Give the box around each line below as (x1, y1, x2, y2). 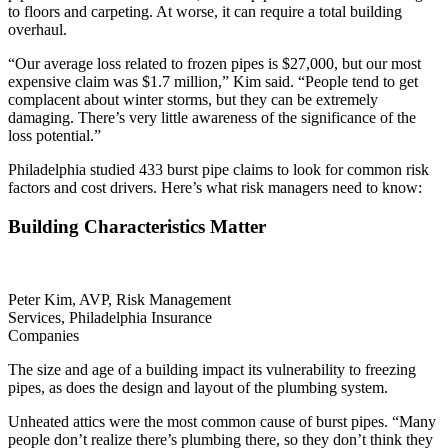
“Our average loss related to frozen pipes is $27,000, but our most (8, 55, 421, 73)
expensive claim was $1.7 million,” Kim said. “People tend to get (8, 73, 418, 91)
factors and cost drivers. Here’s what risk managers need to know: (8, 179, 422, 197)
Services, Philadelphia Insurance (8, 308, 212, 326)
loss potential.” (8, 127, 101, 145)
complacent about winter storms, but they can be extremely (8, 91, 378, 109)
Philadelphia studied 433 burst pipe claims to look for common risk (8, 161, 429, 179)
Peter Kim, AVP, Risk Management (8, 290, 231, 308)
